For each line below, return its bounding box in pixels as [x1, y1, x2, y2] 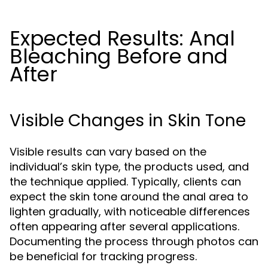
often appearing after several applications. [10, 219, 239, 234]
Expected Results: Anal [10, 24, 235, 53]
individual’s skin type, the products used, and [10, 159, 249, 174]
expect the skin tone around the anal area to [10, 189, 248, 204]
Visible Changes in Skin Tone [10, 109, 246, 132]
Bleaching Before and [10, 42, 228, 71]
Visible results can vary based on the [10, 144, 206, 159]
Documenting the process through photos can [10, 234, 258, 249]
